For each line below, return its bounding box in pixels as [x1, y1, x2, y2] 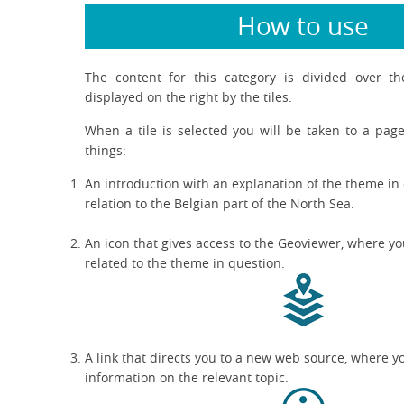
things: [84, 141, 126, 159]
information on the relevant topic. [84, 368, 289, 386]
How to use [237, 8, 370, 42]
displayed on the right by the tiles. [84, 87, 292, 106]
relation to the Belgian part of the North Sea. [84, 194, 354, 212]
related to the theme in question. [84, 253, 285, 271]
